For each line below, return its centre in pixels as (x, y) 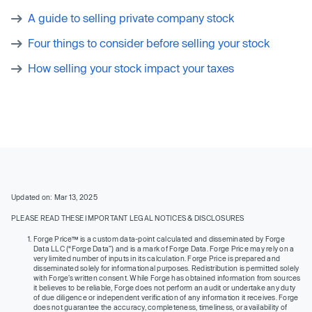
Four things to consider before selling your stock (149, 42)
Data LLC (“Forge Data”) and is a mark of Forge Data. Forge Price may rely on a (164, 248)
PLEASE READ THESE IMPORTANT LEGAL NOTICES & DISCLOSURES (128, 218)
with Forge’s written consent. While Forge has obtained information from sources (167, 278)
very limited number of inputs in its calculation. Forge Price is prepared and (157, 258)
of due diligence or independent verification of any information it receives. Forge (166, 297)
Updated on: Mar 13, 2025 (54, 197)
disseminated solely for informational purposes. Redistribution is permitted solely (166, 268)
